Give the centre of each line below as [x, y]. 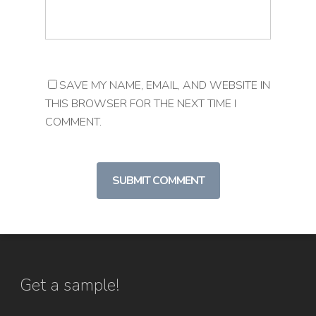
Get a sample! [69, 285]
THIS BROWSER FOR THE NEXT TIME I [141, 103]
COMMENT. [73, 122]
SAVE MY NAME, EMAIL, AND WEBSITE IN [165, 85]
